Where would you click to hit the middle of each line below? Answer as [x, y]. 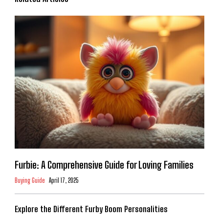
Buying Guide [30, 180]
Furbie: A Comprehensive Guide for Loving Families [104, 164]
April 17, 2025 [64, 180]
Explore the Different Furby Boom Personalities [91, 209]
